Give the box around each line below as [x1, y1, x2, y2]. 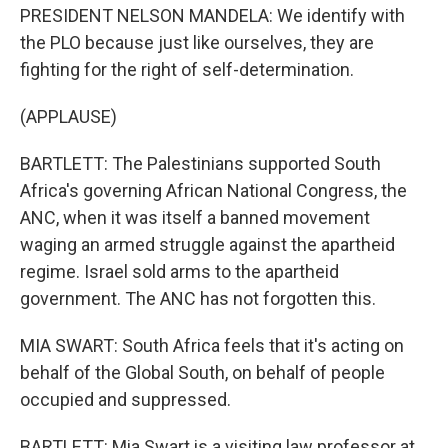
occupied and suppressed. [20, 389, 231, 410]
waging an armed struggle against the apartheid [20, 234, 395, 255]
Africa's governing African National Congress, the [20, 180, 407, 201]
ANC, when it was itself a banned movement [20, 207, 370, 228]
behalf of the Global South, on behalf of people [20, 362, 385, 383]
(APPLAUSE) [20, 106, 117, 127]
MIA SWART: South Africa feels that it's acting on [20, 335, 404, 356]
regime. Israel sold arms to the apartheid [20, 261, 339, 282]
